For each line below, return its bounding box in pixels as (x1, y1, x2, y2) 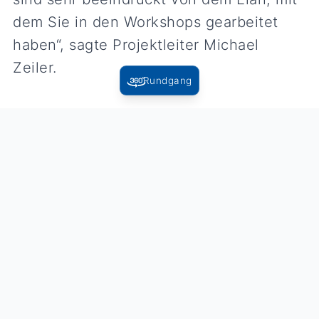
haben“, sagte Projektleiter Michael (13, 35, 259, 53)
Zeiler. (13, 58, 57, 76)
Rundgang (142, 74, 192, 86)
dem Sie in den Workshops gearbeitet (13, 12, 278, 31)
